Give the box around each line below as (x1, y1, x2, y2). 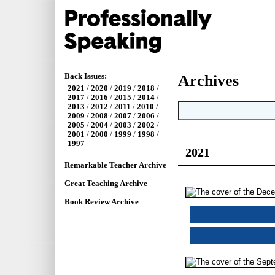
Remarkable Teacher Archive (64, 161, 166, 170)
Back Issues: (64, 72, 107, 81)
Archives (178, 72, 239, 90)
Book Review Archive (64, 198, 139, 207)
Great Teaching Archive (64, 179, 147, 188)
